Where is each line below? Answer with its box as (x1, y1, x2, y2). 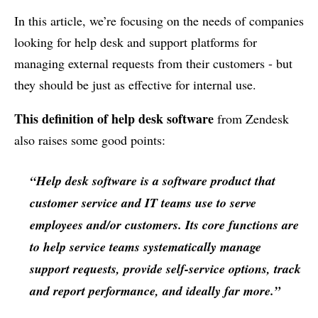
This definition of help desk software (14, 109, 214, 128)
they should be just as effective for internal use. (14, 76, 256, 94)
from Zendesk (214, 110, 289, 128)
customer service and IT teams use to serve (29, 194, 256, 212)
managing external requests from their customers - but (14, 55, 292, 72)
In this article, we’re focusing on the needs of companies (14, 12, 304, 30)
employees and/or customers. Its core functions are (29, 216, 299, 234)
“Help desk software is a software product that (29, 172, 275, 190)
